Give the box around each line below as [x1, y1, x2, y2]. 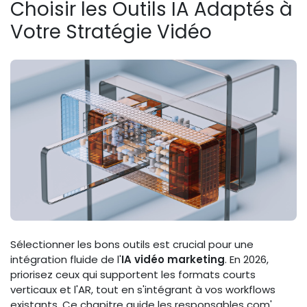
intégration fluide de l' [10, 252, 121, 267]
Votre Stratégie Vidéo [10, 19, 212, 46]
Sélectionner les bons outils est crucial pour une [10, 237, 254, 252]
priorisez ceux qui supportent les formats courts [10, 267, 256, 282]
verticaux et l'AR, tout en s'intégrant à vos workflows [10, 282, 275, 297]
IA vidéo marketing [121, 252, 225, 267]
